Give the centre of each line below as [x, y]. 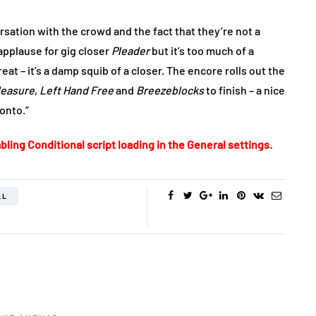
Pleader [132, 50]
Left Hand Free [77, 90]
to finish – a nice [244, 90]
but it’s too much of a [203, 50]
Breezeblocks [170, 90]
